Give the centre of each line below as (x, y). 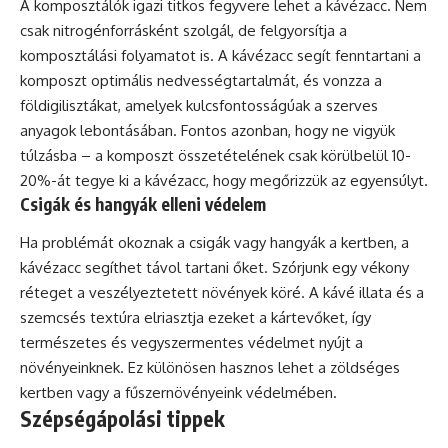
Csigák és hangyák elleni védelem (143, 204)
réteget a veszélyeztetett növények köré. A (171, 292)
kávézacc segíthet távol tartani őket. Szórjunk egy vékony (214, 267)
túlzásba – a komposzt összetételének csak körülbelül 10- (215, 155)
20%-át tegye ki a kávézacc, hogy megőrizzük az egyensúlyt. (224, 180)
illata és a (389, 292)
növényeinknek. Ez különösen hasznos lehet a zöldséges (210, 367)
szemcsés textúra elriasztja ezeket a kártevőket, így (195, 317)
